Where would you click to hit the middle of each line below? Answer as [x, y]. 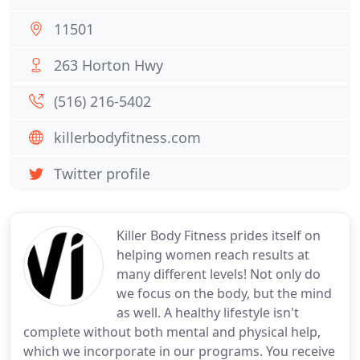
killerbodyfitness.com [127, 137]
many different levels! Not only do [219, 274]
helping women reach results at [213, 255]
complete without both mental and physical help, [172, 332]
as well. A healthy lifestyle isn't [208, 313]
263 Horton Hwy [108, 65]
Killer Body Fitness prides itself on [219, 235]
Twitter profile [102, 174]
